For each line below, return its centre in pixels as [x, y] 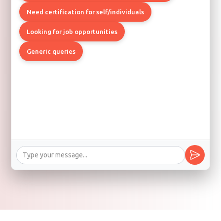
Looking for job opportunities [72, 32]
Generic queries [51, 51]
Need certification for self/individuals [86, 12]
